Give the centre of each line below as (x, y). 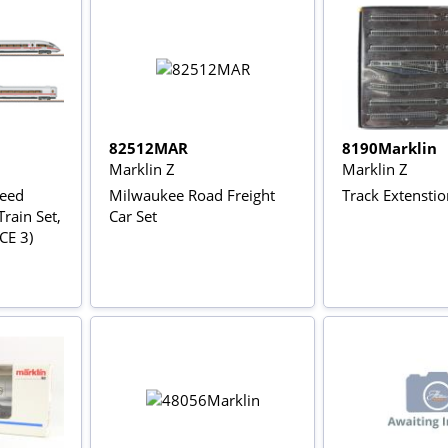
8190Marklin (389, 147)
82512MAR (148, 147)
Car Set (132, 215)
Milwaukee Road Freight (191, 194)
